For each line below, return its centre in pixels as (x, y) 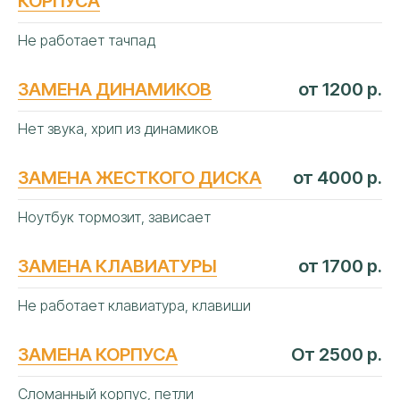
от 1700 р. (340, 266)
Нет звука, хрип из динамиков (118, 129)
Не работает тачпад (87, 40)
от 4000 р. (337, 178)
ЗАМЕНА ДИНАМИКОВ (115, 89)
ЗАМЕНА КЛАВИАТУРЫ (117, 266)
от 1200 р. (340, 89)
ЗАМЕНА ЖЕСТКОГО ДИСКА (140, 178)
